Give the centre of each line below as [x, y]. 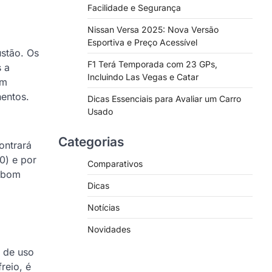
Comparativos [115, 164]
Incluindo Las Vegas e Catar [143, 77]
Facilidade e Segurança [134, 8]
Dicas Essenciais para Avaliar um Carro [164, 99]
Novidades [109, 229]
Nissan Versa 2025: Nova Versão [153, 29]
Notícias [104, 207]
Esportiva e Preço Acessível [142, 42]
